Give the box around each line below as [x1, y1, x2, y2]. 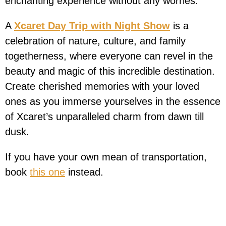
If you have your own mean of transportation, [5, 151, 207, 162]
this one [30, 166, 65, 178]
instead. [65, 166, 103, 178]
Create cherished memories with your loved [5, 80, 199, 92]
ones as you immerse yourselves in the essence [5, 95, 220, 107]
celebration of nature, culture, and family [5, 35, 186, 46]
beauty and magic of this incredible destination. [5, 65, 215, 77]
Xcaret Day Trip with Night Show [14, 20, 170, 31]
